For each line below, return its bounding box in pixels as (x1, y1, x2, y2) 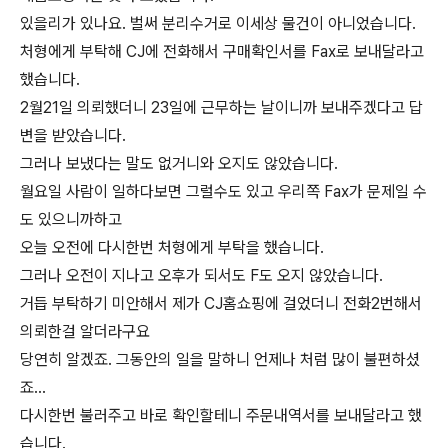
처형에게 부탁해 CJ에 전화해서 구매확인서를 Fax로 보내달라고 (20, 42, 424, 61)
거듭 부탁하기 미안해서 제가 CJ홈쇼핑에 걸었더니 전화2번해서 (20, 294, 422, 313)
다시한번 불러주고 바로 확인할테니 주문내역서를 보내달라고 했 (20, 406, 422, 425)
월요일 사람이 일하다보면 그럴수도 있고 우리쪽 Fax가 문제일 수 (20, 182, 427, 201)
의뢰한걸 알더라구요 (20, 322, 150, 341)
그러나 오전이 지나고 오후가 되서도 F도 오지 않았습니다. (20, 266, 383, 285)
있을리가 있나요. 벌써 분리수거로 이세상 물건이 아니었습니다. (20, 14, 416, 33)
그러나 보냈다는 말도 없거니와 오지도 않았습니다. (20, 154, 338, 173)
